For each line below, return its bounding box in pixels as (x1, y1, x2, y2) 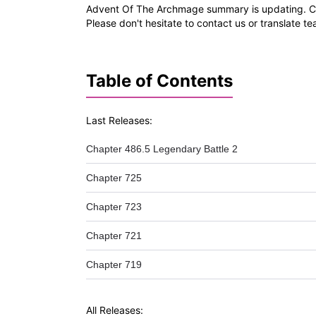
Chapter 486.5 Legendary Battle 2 (86, 143, 238, 155)
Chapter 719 (86, 259, 142, 271)
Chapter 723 (86, 201, 142, 213)
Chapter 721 (86, 230, 142, 242)
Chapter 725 (86, 172, 142, 184)
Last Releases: (86, 114, 152, 127)
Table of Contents (86, 71, 233, 92)
